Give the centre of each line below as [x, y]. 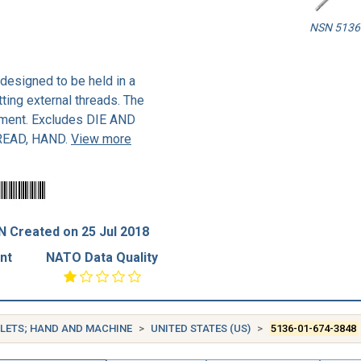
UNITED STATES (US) [201, 328]
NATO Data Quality [102, 257]
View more [101, 139]
